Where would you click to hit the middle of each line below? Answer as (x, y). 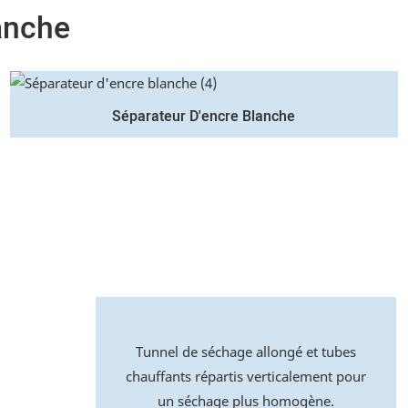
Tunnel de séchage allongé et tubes (245, 352)
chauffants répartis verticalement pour (245, 377)
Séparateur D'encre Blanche (204, 117)
